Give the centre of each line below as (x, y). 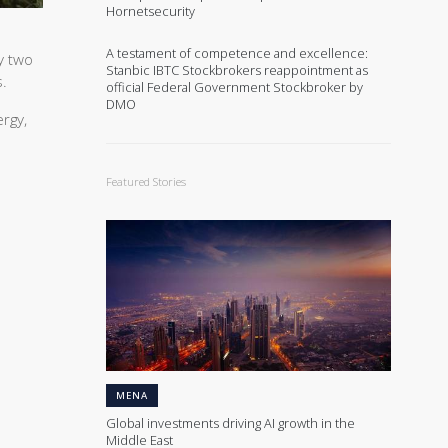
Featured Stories (146, 181)
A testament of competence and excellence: (237, 52)
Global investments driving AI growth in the (230, 423)
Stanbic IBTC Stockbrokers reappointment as (237, 69)
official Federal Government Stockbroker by (234, 86)
